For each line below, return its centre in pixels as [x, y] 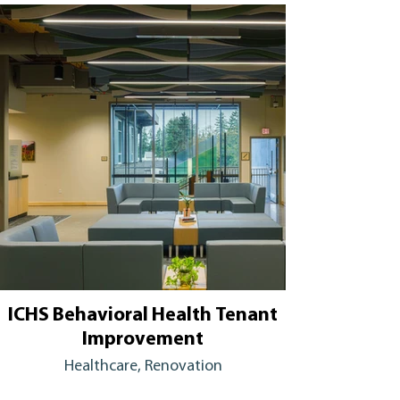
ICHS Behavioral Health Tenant [143, 316]
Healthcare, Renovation [143, 367]
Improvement [143, 340]
